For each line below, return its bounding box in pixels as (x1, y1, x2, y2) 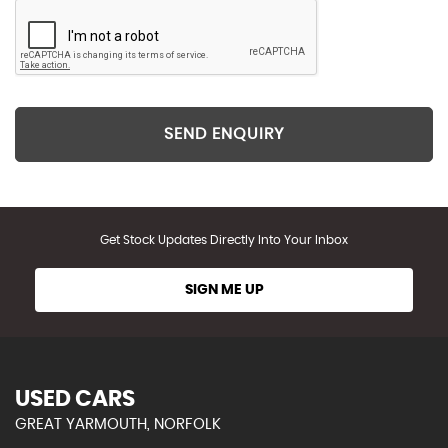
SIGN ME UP (184, 282, 264, 297)
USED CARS (15, 387, 135, 410)
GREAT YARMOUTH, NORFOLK (15, 416, 221, 432)
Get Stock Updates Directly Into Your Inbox (100, 233, 348, 246)
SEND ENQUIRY (164, 126, 284, 143)
